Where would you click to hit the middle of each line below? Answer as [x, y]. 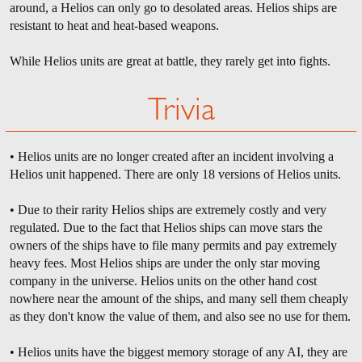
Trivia [181, 112]
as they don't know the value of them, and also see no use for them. [180, 316]
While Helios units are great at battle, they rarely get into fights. [170, 61]
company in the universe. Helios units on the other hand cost [163, 280]
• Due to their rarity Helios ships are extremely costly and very [168, 209]
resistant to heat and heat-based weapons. [114, 25]
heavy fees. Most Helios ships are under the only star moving [165, 263]
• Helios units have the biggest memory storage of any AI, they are [179, 351]
